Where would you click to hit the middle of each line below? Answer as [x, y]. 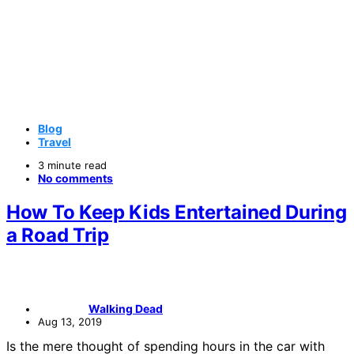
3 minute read [72, 166]
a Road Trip [58, 235]
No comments [75, 179]
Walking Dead [126, 308]
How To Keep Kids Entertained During [177, 213]
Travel [55, 142]
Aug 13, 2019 [70, 321]
